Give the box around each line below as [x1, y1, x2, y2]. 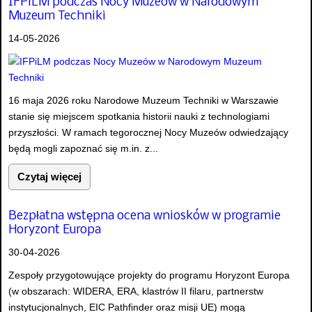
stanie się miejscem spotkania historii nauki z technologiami [8, 110, 270, 122]
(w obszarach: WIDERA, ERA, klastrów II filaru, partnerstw [8, 286, 263, 297]
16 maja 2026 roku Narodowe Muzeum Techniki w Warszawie [8, 94, 279, 106]
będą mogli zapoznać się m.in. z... [8, 142, 158, 154]
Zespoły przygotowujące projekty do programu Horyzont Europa [8, 270, 290, 281]
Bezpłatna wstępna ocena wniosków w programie [8, 210, 281, 224]
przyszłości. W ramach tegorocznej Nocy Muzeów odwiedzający [8, 126, 288, 138]
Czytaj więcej [17, 170, 81, 182]
